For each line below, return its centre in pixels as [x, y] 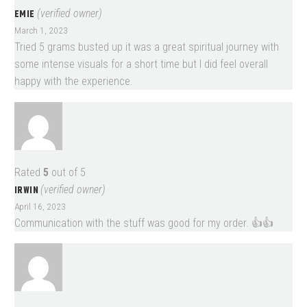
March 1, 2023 [41, 30]
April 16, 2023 [40, 206]
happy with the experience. [74, 82]
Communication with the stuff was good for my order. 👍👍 [144, 223]
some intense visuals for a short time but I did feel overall [141, 64]
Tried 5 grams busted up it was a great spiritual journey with [147, 47]
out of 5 [67, 172]
